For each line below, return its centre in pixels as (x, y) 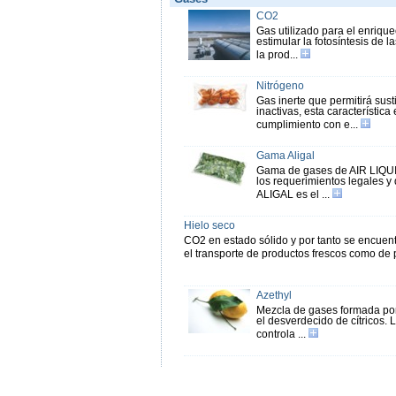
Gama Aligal (285, 156)
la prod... (278, 55)
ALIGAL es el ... (294, 194)
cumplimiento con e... (308, 125)
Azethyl (274, 295)
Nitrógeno (280, 86)
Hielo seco (209, 225)
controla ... (282, 334)
